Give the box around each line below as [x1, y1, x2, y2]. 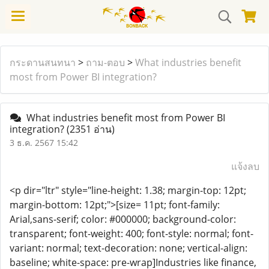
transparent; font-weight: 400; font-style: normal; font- [10, 227, 253, 240]
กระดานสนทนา [10, 56, 76, 69]
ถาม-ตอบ [86, 56, 125, 69]
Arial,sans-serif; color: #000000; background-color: [10, 213, 236, 226]
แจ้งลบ [231, 160, 259, 173]
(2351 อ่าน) [67, 122, 115, 136]
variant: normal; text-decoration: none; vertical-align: [10, 241, 247, 255]
